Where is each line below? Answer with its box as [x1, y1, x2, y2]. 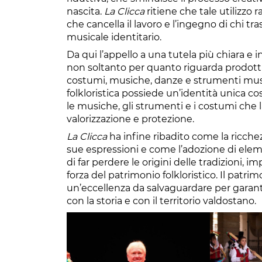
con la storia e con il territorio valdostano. [67, 195, 256, 206]
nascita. [67, 5, 104, 17]
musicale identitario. [67, 31, 161, 43]
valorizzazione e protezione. [67, 113, 194, 125]
